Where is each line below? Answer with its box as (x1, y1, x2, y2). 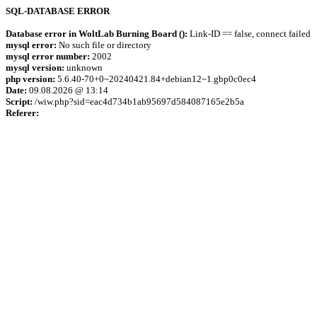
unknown (64, 62, 103, 73)
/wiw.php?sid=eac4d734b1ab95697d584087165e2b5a (33, 96, 244, 107)
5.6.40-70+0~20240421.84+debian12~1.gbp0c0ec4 (55, 74, 256, 84)
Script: (6, 96, 33, 107)
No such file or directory (57, 40, 151, 50)
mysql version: (6, 62, 64, 73)
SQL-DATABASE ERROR (6, 6, 110, 16)
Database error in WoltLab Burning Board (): (6, 28, 188, 39)
